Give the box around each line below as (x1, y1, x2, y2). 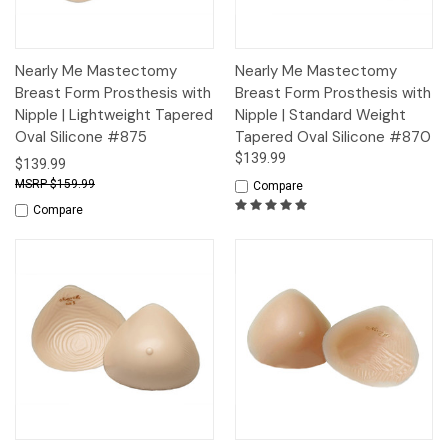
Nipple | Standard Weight (234, 105, 406, 126)
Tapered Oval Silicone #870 (234, 127, 431, 148)
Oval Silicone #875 (15, 127, 147, 148)
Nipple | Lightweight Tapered (15, 105, 213, 126)
